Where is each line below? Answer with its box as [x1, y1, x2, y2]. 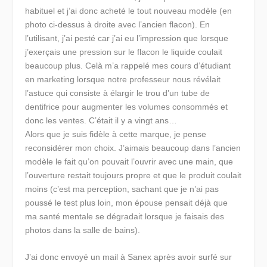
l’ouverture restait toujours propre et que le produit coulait [25, 170, 242, 181]
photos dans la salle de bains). [25, 225, 141, 235]
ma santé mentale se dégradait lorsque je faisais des [25, 212, 225, 222]
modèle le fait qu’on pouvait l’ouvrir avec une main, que [25, 157, 234, 167]
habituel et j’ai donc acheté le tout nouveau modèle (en [25, 6, 232, 16]
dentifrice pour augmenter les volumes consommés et [25, 102, 228, 112]
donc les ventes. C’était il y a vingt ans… [25, 116, 178, 126]
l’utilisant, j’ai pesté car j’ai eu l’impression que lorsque [25, 33, 229, 44]
